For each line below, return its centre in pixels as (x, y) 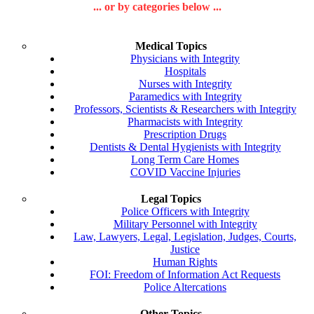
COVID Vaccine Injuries (185, 172)
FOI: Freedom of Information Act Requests (185, 274)
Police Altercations (185, 287)
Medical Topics (171, 46)
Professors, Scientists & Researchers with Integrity (185, 109)
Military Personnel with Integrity (185, 224)
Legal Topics (171, 198)
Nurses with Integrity (185, 83)
